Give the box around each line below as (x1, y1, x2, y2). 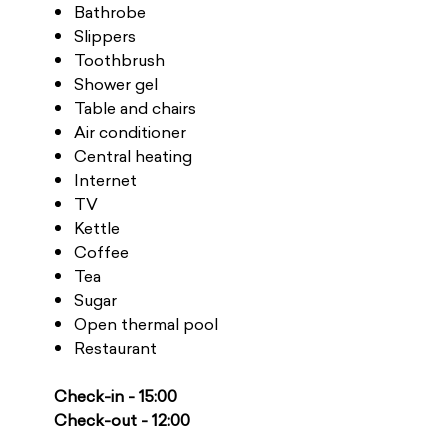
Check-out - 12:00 (53, 408, 190, 432)
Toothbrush (73, 48, 165, 72)
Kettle (73, 216, 120, 240)
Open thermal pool (73, 312, 218, 336)
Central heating (73, 144, 192, 168)
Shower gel (73, 72, 158, 96)
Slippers (73, 24, 136, 48)
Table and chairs (73, 96, 196, 120)
